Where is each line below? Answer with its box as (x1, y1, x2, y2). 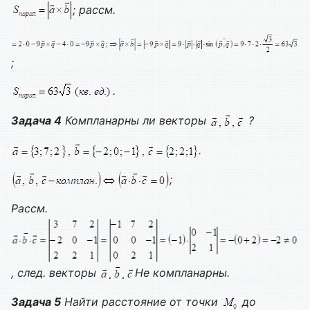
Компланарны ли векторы (62, 113, 210, 128)
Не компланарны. (135, 266, 230, 280)
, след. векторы (11, 266, 100, 280)
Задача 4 (11, 113, 62, 128)
